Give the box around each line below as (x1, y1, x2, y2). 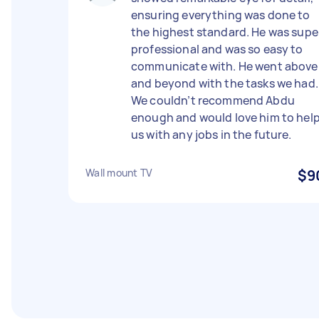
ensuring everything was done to (131, 7, 310, 23)
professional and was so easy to (131, 41, 303, 57)
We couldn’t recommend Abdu (131, 93, 295, 108)
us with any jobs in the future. (131, 127, 292, 142)
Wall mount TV (85, 166, 153, 179)
